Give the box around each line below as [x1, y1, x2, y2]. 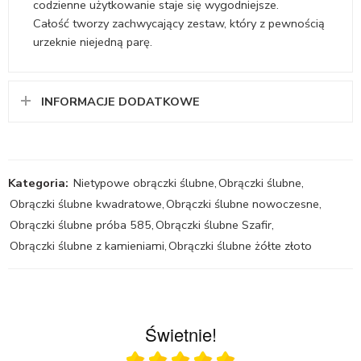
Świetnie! [144, 322, 217, 347]
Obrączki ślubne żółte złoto [168, 238, 312, 255]
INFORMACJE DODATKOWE [41, 93, 200, 110]
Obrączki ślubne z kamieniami [10, 238, 164, 255]
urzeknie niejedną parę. [33, 34, 152, 51]
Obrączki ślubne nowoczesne [166, 196, 319, 213]
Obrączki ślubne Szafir [156, 217, 272, 234]
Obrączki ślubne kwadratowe [10, 196, 162, 213]
